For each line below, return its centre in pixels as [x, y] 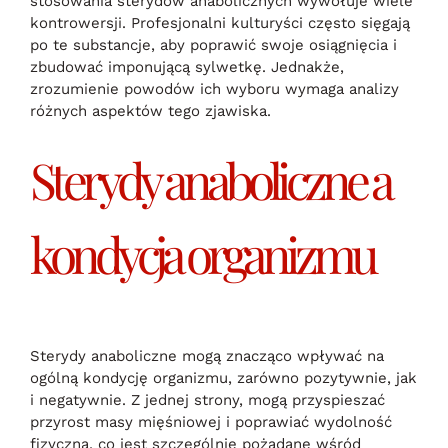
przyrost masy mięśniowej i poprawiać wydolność [211, 421]
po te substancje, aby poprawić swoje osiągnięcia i [213, 45]
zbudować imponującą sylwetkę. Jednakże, [187, 67]
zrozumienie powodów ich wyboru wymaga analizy [214, 89]
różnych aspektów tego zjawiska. [150, 111]
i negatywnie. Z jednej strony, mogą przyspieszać [207, 399]
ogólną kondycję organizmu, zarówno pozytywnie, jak [223, 377]
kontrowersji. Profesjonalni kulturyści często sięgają [220, 23]
